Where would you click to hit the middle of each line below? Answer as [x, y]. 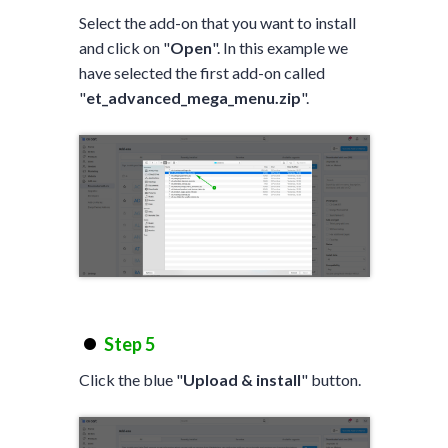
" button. [330, 379]
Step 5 [129, 343]
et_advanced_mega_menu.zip [193, 97]
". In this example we [279, 47]
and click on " [124, 47]
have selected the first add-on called [201, 72]
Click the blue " [130, 379]
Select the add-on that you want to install [217, 22]
